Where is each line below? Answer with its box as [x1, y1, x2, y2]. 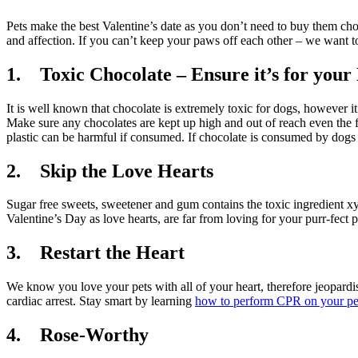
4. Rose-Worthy [6, 324, 149, 346]
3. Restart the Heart [6, 242, 185, 264]
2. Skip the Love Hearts [6, 160, 213, 181]
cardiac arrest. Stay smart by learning [6, 294, 195, 308]
